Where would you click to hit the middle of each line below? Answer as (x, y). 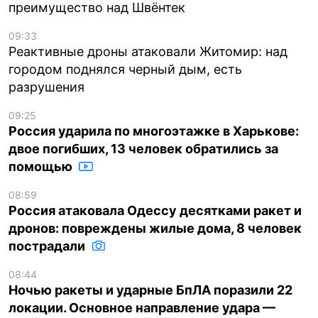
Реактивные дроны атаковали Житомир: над (148, 51)
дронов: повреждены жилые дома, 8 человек (155, 228)
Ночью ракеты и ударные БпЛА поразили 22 (150, 290)
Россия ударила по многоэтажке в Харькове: (154, 131)
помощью (42, 166)
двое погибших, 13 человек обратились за (143, 148)
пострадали (48, 246)
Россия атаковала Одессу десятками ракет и (155, 210)
